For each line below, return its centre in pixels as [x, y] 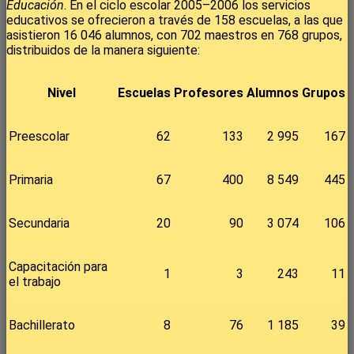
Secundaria [39, 223]
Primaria [31, 179]
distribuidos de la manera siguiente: [103, 50]
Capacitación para [58, 266]
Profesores [209, 92]
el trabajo [35, 281]
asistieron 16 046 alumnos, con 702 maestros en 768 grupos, [174, 35]
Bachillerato [42, 325]
